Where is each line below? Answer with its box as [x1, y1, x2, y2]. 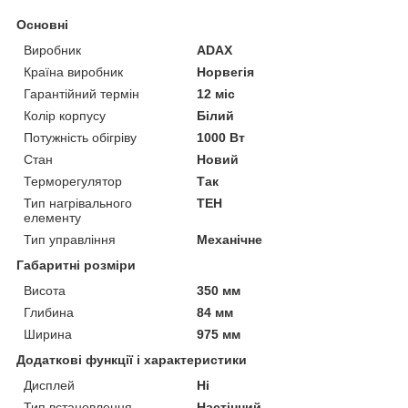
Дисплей [24, 377, 75, 393]
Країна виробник [24, 64, 123, 79]
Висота [24, 282, 66, 298]
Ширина [24, 326, 72, 342]
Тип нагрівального [24, 195, 132, 210]
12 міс [197, 86, 236, 101]
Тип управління [24, 231, 116, 247]
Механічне [197, 231, 263, 247]
